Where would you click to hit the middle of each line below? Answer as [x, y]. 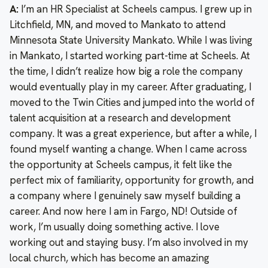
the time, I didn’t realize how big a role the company [126, 71]
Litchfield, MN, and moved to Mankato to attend [118, 25]
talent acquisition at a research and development [120, 118]
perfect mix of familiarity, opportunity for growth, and [132, 180]
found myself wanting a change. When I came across [128, 149]
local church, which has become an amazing [109, 258]
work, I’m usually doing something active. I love [115, 227]
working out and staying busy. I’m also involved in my [129, 243]
